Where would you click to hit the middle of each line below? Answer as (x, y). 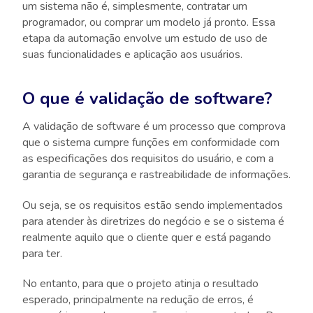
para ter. (42, 253)
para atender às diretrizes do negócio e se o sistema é (153, 221)
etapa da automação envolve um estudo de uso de (145, 38)
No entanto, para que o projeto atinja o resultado (140, 284)
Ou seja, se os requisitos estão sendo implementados (153, 205)
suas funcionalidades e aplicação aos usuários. (132, 54)
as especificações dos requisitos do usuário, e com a (148, 158)
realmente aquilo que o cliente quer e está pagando (147, 237)
